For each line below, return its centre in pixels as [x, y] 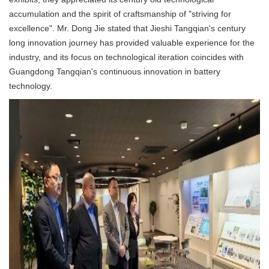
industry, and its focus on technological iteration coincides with [126, 57]
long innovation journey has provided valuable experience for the [132, 43]
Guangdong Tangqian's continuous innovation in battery [115, 71]
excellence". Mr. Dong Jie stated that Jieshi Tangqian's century [127, 28]
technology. [31, 86]
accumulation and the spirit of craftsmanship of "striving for [120, 14]
